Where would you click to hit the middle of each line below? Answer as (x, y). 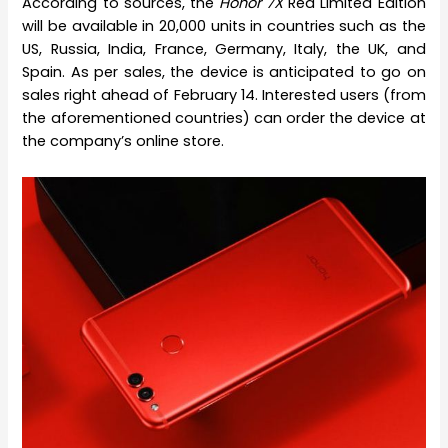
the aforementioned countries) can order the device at (224, 118)
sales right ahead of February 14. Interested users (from (224, 95)
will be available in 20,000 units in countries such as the (224, 26)
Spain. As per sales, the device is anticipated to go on (224, 72)
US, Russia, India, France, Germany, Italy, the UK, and (224, 49)
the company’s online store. (123, 141)
